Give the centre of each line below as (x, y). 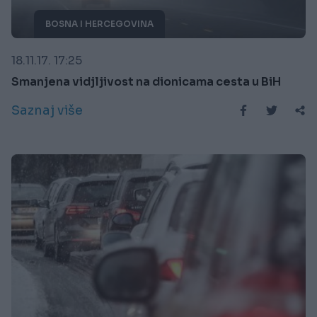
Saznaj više (47, 111)
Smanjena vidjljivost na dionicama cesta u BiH (146, 82)
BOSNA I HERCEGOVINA (99, 24)
